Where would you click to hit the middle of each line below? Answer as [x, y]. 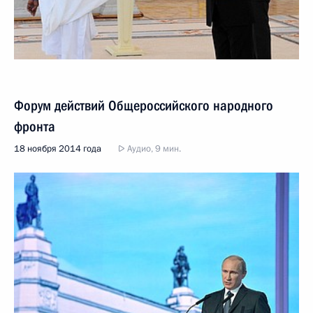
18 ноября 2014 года [58, 149]
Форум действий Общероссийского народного [144, 105]
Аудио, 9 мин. [153, 149]
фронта [35, 126]
